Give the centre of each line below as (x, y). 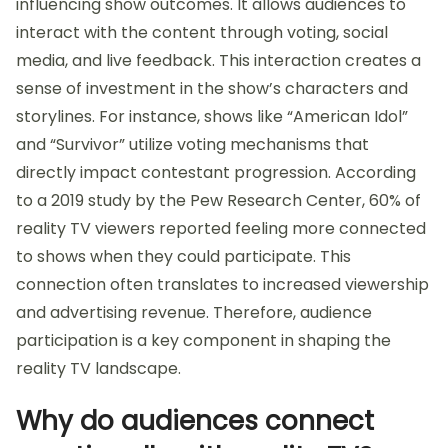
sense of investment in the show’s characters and (212, 89)
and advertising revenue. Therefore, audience (194, 313)
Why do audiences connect (195, 421)
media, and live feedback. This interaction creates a (218, 61)
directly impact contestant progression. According (216, 173)
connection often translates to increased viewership (222, 285)
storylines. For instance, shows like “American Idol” (212, 117)
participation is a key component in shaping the (203, 341)
